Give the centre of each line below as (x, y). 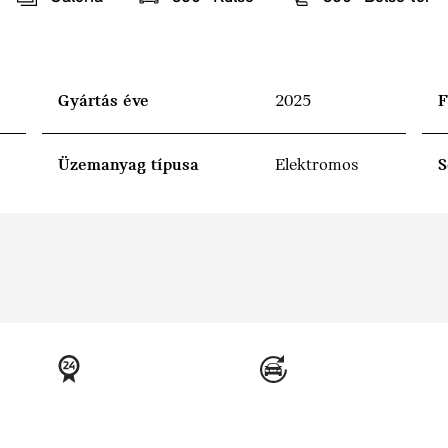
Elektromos (317, 166)
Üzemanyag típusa (128, 166)
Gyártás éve (103, 102)
